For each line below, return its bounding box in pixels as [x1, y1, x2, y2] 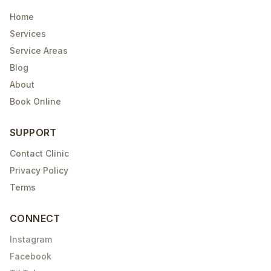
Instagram [10, 234, 52, 244]
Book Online [10, 96, 61, 106]
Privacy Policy [10, 165, 68, 175]
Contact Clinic [10, 148, 69, 158]
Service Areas [10, 45, 68, 56]
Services [10, 28, 46, 39]
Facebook [10, 251, 51, 261]
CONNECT [10, 212, 60, 224]
